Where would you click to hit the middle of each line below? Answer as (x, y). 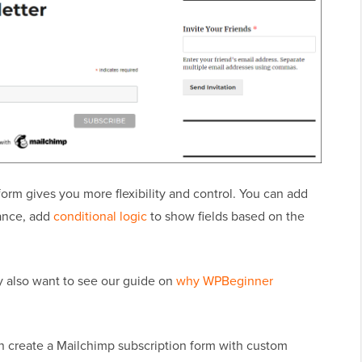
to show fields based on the (226, 217)
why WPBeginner (225, 281)
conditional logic (100, 217)
